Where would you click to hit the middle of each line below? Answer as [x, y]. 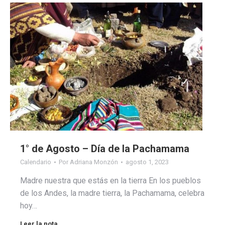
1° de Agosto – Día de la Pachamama [105, 149]
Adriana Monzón [94, 162]
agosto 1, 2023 [147, 162]
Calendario [36, 162]
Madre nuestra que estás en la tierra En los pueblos [110, 181]
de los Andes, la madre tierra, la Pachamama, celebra [112, 193]
